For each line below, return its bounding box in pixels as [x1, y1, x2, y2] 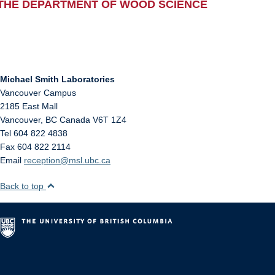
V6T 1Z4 [93, 115, 126, 125]
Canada [60, 115, 90, 125]
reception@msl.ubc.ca [24, 155, 110, 165]
